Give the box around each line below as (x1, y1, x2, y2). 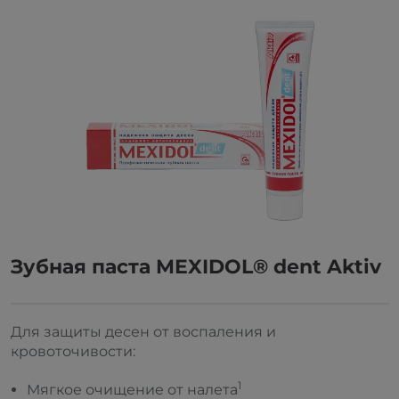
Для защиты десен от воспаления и (10, 323, 276, 340)
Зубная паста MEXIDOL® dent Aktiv (10, 255, 381, 279)
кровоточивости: (10, 343, 135, 360)
